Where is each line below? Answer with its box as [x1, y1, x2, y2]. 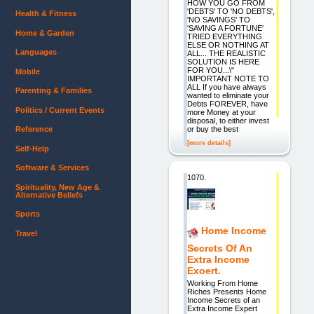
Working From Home [186, 279, 258, 288]
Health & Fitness [15, 9, 76, 18]
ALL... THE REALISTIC [186, 48, 266, 57]
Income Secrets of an [186, 296, 260, 305]
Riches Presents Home [186, 287, 266, 296]
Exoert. [186, 265, 221, 277]
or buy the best [186, 124, 238, 133]
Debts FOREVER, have [186, 99, 268, 108]
